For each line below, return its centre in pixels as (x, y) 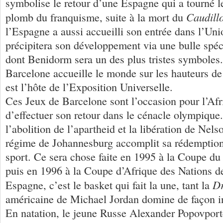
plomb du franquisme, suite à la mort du (96, 17)
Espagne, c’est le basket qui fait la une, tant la (109, 185)
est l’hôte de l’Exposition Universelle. (89, 87)
